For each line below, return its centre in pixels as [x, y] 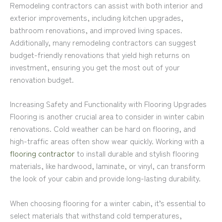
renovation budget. [42, 79]
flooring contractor [42, 153]
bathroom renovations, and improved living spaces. [96, 29]
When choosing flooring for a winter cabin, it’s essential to [108, 203]
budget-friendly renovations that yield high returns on [100, 54]
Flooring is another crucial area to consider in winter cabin [107, 116]
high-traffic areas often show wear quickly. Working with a [107, 141]
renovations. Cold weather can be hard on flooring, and [103, 129]
